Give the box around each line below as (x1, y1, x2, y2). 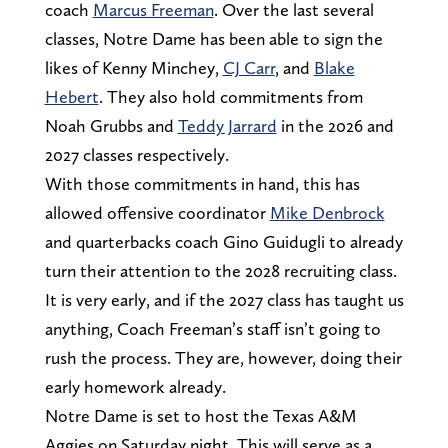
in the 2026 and (276, 114, 394, 136)
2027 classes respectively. (44, 143, 233, 165)
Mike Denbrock (269, 201, 385, 223)
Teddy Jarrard (177, 114, 277, 136)
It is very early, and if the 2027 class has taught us (44, 288, 404, 310)
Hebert (44, 85, 99, 107)
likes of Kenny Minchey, (44, 56, 223, 78)
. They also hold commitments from (98, 85, 363, 107)
